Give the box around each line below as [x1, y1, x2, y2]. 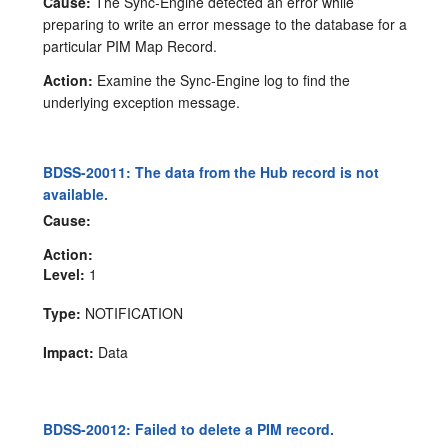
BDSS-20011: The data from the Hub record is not [43, 161, 380, 182]
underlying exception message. [43, 91, 241, 112]
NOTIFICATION [81, 303, 184, 324]
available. [43, 183, 109, 204]
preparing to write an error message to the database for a [43, 13, 408, 34]
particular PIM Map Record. [43, 35, 218, 56]
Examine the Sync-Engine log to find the [93, 69, 351, 90]
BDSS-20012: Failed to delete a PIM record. [43, 419, 335, 440]
